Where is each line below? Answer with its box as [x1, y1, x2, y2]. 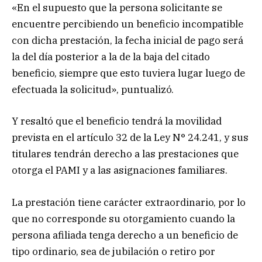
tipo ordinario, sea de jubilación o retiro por [12, 244, 215, 258]
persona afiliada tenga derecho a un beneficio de [12, 228, 238, 242]
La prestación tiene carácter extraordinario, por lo [12, 195, 246, 209]
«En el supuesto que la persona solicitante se [12, 1, 222, 15]
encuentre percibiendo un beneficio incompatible [12, 18, 243, 31]
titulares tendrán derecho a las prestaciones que [12, 147, 239, 161]
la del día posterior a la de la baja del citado [12, 50, 210, 64]
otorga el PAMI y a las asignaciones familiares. [12, 164, 227, 177]
